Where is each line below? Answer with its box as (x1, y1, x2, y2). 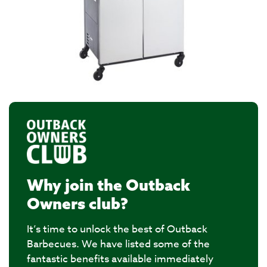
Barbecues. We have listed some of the (27, 237, 210, 252)
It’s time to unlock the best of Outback (27, 222, 207, 237)
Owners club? (27, 194, 128, 214)
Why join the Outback (27, 175, 190, 195)
